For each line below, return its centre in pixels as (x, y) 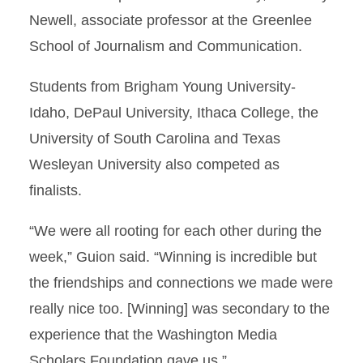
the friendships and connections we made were (181, 283)
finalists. (56, 190)
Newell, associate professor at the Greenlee (171, 20)
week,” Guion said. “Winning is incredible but (173, 257)
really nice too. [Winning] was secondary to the (179, 309)
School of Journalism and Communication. (166, 46)
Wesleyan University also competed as (154, 164)
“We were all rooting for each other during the (175, 231)
